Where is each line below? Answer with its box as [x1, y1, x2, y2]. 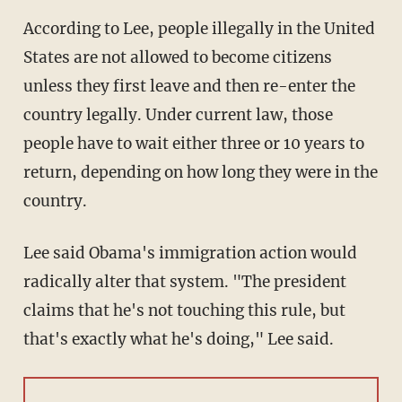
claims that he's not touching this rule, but [22, 301, 345, 321]
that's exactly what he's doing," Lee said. [22, 329, 334, 350]
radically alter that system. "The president [22, 272, 346, 293]
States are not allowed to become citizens [22, 48, 332, 68]
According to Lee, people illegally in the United [22, 19, 375, 39]
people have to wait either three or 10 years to [22, 134, 364, 154]
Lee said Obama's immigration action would [22, 243, 357, 264]
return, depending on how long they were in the [22, 162, 378, 183]
